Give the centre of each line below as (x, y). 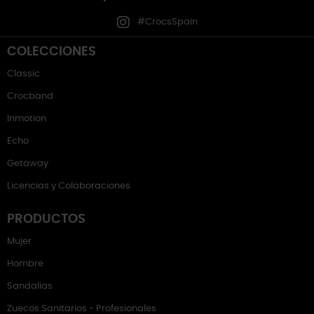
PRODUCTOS (46, 219)
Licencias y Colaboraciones (69, 186)
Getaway (28, 164)
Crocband (30, 96)
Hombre (25, 264)
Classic (23, 74)
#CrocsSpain (168, 22)
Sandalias (30, 286)
